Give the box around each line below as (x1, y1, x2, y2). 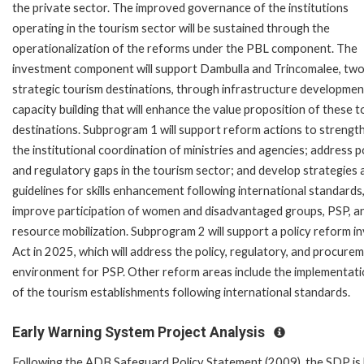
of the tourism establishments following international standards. (12, 284, 350, 299)
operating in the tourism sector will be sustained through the (12, 20, 330, 35)
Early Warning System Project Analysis (12, 323, 268, 340)
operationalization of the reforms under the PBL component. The (12, 41, 357, 55)
